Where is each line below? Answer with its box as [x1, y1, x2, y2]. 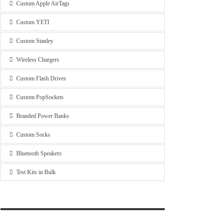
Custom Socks [16, 131, 50, 139]
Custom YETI [16, 19, 49, 26]
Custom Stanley [16, 37, 53, 45]
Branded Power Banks [16, 112, 69, 120]
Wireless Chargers [16, 56, 59, 64]
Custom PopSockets [16, 94, 64, 101]
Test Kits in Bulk [16, 169, 56, 176]
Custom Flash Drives [16, 75, 66, 82]
